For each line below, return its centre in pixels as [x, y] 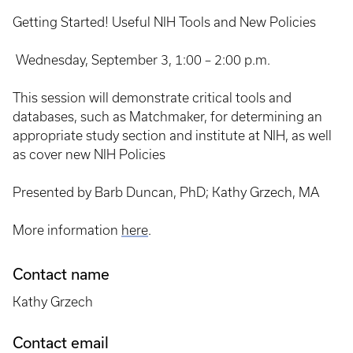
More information [67, 230]
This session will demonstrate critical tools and [152, 98]
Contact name [61, 274]
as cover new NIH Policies [89, 154]
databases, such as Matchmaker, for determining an [167, 117]
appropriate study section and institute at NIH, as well [172, 136]
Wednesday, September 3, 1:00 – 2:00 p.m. [141, 60]
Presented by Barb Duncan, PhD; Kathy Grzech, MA [166, 192]
